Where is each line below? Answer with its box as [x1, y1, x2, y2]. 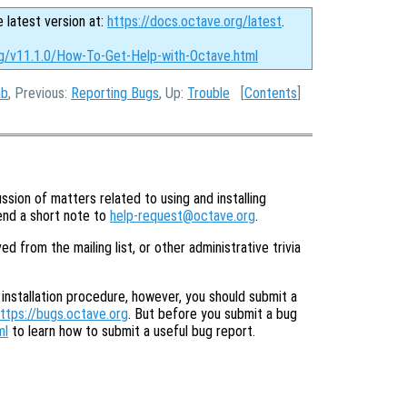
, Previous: [8, 84, 71, 102]
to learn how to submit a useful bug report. [8, 323, 255, 341]
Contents [244, 84, 297, 102]
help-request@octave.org [110, 207, 255, 225]
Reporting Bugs [71, 84, 159, 102]
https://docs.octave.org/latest [107, 13, 282, 30]
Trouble [187, 84, 230, 102]
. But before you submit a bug [128, 305, 297, 323]
